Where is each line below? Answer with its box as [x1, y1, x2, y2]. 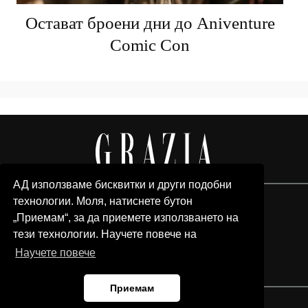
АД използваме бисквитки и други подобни [13, 178, 232, 190]
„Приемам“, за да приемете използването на [13, 211, 239, 223]
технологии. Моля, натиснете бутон [13, 195, 193, 207]
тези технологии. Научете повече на [13, 228, 197, 240]
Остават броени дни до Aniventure [25, 13, 275, 32]
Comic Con [110, 35, 190, 54]
